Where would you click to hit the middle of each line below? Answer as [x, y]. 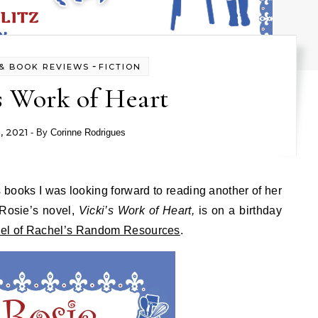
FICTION [120, 67]
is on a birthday [240, 210]
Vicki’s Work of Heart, [138, 210]
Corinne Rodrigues [88, 132]
